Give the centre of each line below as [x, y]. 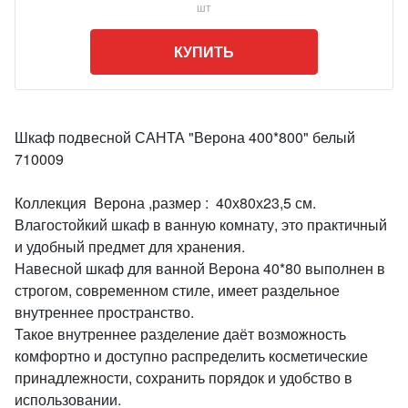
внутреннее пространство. [104, 312]
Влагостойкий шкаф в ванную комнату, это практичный [201, 224]
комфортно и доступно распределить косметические [191, 356]
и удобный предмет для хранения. [130, 246]
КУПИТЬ [204, 51]
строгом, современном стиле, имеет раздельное [177, 290]
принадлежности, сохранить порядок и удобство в [184, 377]
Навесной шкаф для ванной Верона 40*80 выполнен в [200, 268]
